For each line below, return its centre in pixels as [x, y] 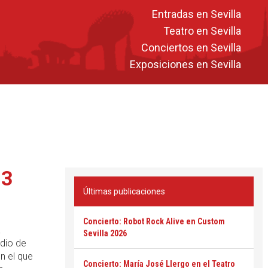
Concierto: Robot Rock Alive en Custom [154, 221]
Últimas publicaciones [124, 191]
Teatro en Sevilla [202, 31]
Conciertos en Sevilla [191, 47]
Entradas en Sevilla [197, 14]
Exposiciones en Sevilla [185, 64]
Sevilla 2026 [105, 233]
